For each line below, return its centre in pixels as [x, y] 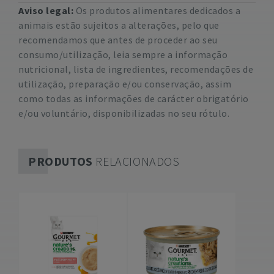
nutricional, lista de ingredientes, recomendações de [136, 69]
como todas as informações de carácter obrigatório [134, 98]
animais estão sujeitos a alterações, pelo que [119, 25]
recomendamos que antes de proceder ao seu [118, 40]
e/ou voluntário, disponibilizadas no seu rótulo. [124, 113]
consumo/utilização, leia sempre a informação [123, 54]
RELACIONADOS [136, 161]
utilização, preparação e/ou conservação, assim [125, 84]
